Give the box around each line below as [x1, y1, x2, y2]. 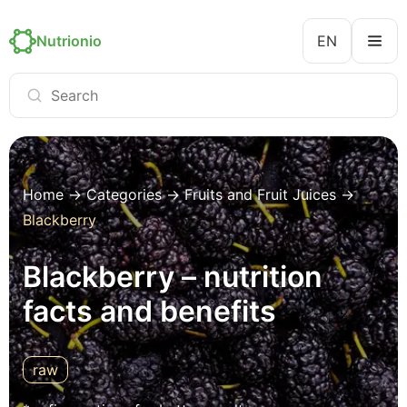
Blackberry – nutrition [23, 259, 323, 294]
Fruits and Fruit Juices [184, 185, 336, 203]
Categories [86, 185, 162, 203]
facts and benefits [23, 293, 276, 329]
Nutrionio [36, 32, 102, 50]
